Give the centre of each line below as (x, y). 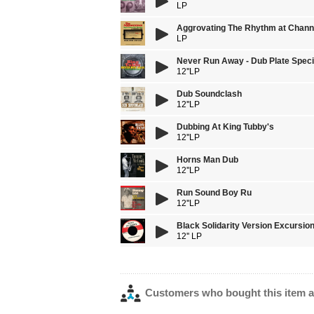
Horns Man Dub (207, 160)
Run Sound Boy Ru (214, 193)
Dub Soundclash (209, 94)
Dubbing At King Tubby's (225, 127)
